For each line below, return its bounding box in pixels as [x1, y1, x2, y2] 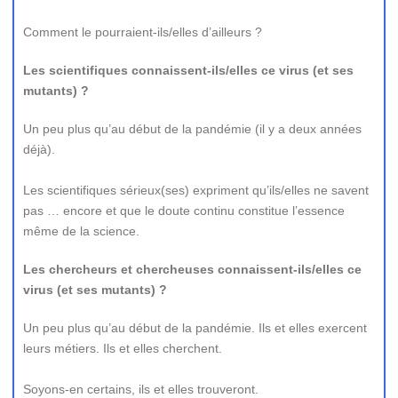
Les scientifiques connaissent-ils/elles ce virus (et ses [23, 63, 354, 77]
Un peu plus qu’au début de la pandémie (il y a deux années [23, 122, 362, 136]
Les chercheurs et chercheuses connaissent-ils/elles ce [23, 262, 362, 276]
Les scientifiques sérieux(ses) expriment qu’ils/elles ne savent [23, 183, 369, 197]
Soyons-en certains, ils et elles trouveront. [23, 382, 259, 396]
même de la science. [23, 224, 139, 238]
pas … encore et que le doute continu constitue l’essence [23, 203, 345, 218]
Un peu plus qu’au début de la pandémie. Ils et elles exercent [23, 321, 367, 335]
